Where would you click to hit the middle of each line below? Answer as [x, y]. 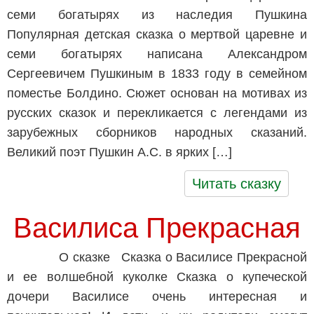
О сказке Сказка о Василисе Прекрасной [183, 257]
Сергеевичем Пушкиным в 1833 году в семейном [157, 74]
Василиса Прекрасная [157, 228]
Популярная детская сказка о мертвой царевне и [157, 34]
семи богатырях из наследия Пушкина [157, 15]
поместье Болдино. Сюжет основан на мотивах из [157, 93]
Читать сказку [237, 184]
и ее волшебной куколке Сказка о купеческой [157, 277]
